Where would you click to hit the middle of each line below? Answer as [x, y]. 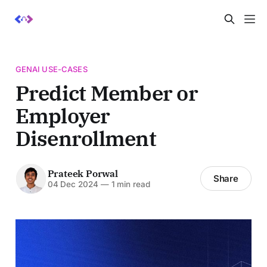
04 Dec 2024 [73, 184]
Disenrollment [86, 138]
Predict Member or [106, 93]
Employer [63, 116]
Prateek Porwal [83, 174]
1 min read [129, 184]
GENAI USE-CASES [51, 69]
